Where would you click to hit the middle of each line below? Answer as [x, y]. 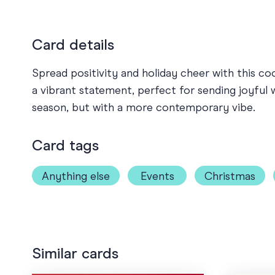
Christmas [230, 176]
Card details [73, 45]
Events [157, 176]
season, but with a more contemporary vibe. [144, 108]
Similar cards [75, 254]
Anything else [76, 176]
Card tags [65, 146]
